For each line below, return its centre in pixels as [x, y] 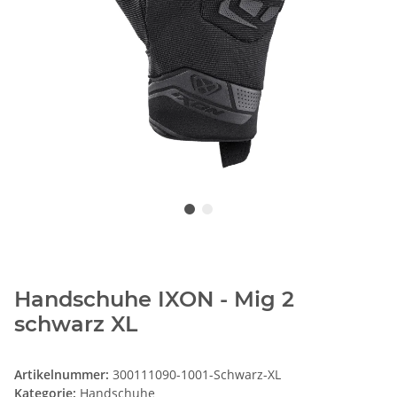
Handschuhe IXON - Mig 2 [154, 300]
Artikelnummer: [63, 375]
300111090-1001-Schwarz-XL [197, 375]
